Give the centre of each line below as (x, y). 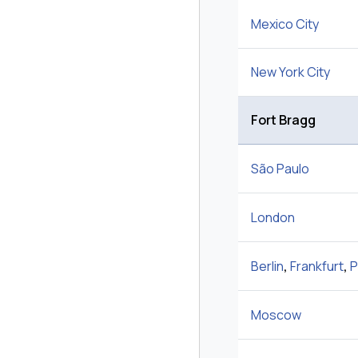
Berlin (267, 267)
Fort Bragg (283, 120)
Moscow (276, 315)
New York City (290, 72)
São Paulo (280, 169)
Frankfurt (317, 267)
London (273, 218)
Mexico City (285, 24)
